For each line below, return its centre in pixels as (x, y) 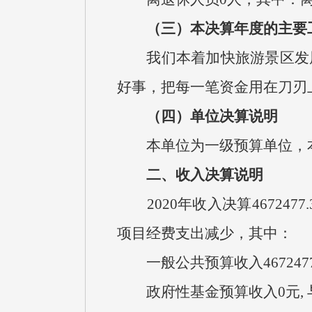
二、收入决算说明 (205, 175)
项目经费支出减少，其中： (205, 233)
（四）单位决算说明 (212, 116)
